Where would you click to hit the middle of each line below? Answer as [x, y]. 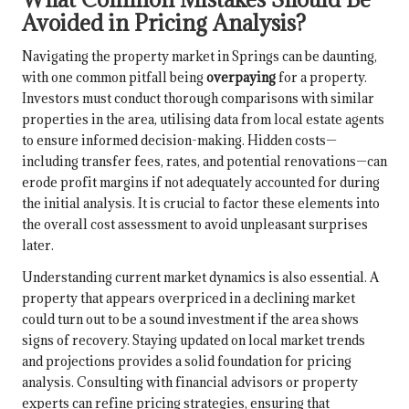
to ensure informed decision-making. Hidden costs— [179, 141]
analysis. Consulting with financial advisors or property [190, 383]
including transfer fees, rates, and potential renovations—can [204, 162]
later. [38, 246]
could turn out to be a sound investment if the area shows [190, 320]
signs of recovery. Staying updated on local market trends [194, 341]
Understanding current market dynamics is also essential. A [200, 278]
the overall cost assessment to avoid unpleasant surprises [195, 225]
